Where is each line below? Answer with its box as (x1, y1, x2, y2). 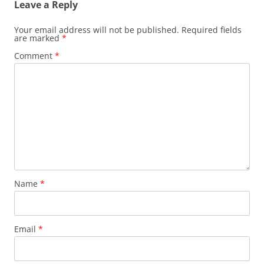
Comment (14, 49, 55, 61)
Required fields (181, 24, 242, 35)
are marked (14, 32, 62, 44)
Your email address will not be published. (14, 24, 179, 35)
